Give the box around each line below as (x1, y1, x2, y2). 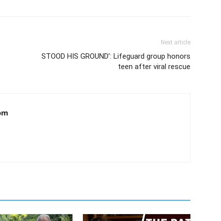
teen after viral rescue (118, 62, 190, 71)
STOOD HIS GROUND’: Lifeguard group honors (41, 51, 190, 61)
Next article (161, 38, 190, 46)
